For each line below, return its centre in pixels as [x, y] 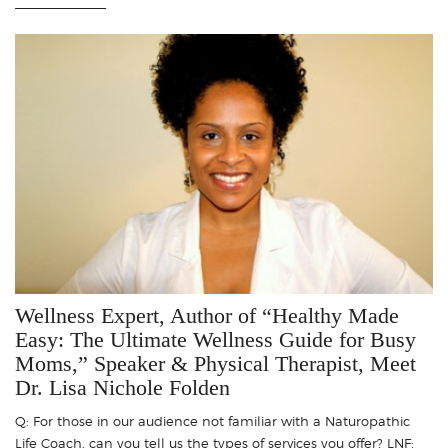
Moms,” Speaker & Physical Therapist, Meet [215, 364]
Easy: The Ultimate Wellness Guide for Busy [215, 340]
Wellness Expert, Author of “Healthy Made [207, 316]
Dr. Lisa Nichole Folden [122, 388]
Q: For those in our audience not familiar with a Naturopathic [212, 421]
